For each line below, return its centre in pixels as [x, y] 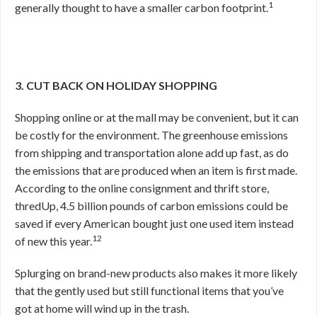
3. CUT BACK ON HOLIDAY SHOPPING [116, 85]
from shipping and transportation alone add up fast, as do [152, 152]
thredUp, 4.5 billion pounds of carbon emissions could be [151, 206]
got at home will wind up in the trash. [102, 308]
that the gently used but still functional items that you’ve [149, 290]
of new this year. [53, 241]
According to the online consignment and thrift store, [142, 188]
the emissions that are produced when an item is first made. [156, 170]
